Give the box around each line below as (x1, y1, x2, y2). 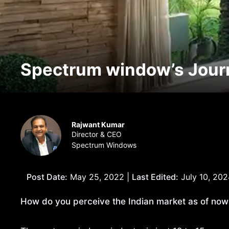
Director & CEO (72, 129, 122, 139)
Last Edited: (132, 171, 178, 182)
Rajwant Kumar (72, 120, 125, 129)
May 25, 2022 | (67, 171, 132, 182)
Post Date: (27, 171, 67, 182)
